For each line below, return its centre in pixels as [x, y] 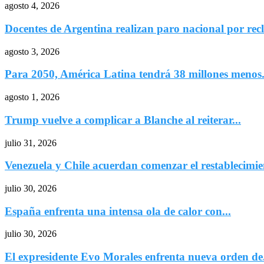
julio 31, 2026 [31, 143]
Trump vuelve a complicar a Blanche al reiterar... [123, 120]
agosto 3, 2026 [32, 51]
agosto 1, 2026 [32, 97]
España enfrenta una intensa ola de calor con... [118, 211]
